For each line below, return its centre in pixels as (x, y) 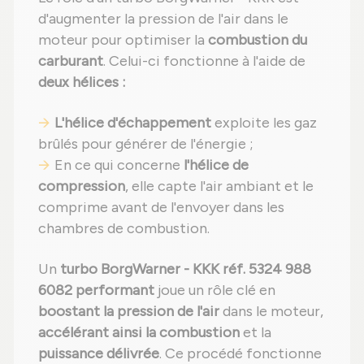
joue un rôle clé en (215, 290)
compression (82, 186)
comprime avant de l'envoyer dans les (161, 208)
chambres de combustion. (124, 229)
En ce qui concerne (119, 165)
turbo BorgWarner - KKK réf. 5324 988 (186, 269)
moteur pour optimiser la (123, 40)
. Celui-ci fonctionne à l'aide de (204, 61)
